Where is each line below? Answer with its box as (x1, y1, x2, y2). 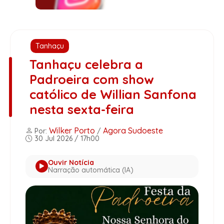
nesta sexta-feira (29, 101, 134, 117)
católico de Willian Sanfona (29, 86, 196, 102)
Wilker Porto (49, 125, 95, 135)
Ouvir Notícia (48, 157, 94, 167)
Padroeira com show (29, 71, 154, 87)
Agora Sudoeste (103, 125, 163, 135)
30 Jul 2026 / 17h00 (32, 133, 99, 143)
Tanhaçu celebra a (29, 56, 143, 72)
